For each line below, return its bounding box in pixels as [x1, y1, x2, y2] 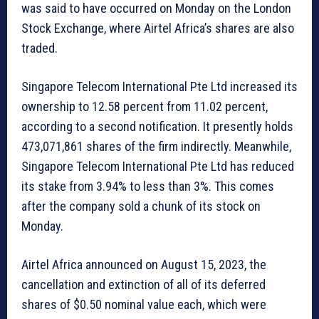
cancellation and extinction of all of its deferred [21, 277, 266, 293]
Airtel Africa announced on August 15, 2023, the [21, 257, 266, 273]
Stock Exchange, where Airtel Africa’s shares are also [21, 21, 294, 36]
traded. [21, 41, 58, 56]
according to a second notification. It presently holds [21, 119, 293, 135]
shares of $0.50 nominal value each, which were [21, 297, 266, 313]
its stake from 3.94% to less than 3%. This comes [21, 179, 274, 194]
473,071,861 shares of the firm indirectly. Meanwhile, [21, 139, 291, 155]
